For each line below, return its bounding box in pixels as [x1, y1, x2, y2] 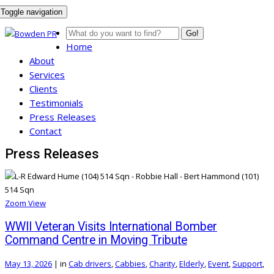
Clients [29, 83, 57, 95]
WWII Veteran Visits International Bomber [5, 219, 217, 234]
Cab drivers [68, 257, 111, 269]
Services [29, 68, 65, 81]
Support [232, 257, 262, 269]
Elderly [179, 257, 204, 269]
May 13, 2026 [5, 257, 52, 269]
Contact [29, 125, 62, 137]
